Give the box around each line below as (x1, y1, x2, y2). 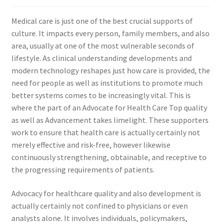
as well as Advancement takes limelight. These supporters (11, 115, 209, 125)
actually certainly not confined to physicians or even (11, 201, 188, 211)
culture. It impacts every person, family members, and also (11, 28, 210, 39)
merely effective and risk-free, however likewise (11, 140, 170, 150)
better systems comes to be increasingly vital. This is (11, 90, 191, 101)
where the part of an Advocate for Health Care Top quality (11, 103, 207, 113)
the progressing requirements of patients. (11, 165, 155, 175)
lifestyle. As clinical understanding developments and (11, 53, 192, 63)
